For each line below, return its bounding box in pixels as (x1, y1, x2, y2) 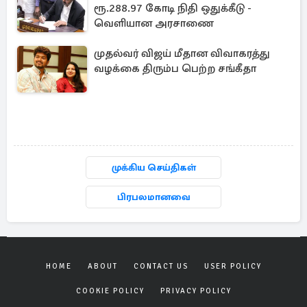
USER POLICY (204, 262, 262, 271)
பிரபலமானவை (116, 191, 191, 203)
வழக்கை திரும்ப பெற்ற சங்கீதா (94, 62, 256, 75)
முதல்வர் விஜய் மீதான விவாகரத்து (94, 47, 270, 60)
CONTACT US (133, 262, 188, 271)
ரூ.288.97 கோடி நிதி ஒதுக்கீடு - (94, 1, 251, 15)
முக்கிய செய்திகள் (111, 162, 196, 173)
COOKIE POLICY (75, 286, 145, 295)
